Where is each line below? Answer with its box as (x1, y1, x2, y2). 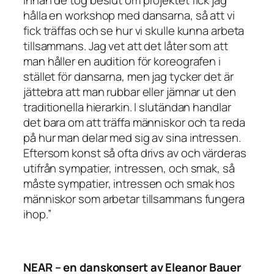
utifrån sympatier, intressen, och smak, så (23, 160, 235, 177)
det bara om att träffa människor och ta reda (23, 114, 245, 131)
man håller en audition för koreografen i (23, 53, 221, 70)
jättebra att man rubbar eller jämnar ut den (23, 84, 236, 100)
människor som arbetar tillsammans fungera (23, 191, 245, 207)
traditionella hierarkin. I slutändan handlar (23, 99, 231, 116)
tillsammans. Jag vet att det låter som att (23, 38, 228, 54)
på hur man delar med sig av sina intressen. (23, 130, 241, 146)
